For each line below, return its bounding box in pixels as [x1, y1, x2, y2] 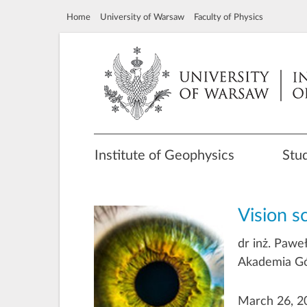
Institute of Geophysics [95, 149, 234, 162]
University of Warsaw [100, 13, 184, 21]
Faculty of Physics [194, 13, 263, 21]
